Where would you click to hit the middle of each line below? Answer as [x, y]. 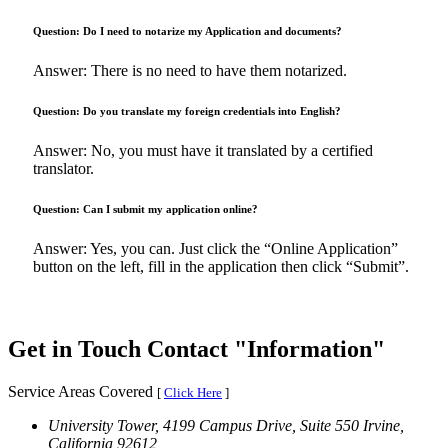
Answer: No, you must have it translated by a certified [203, 150]
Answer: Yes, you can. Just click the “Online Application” [215, 248]
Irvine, [383, 425]
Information [309, 348]
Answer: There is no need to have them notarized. [190, 70]
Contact [190, 348]
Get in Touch [77, 348]
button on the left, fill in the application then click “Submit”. [221, 266]
